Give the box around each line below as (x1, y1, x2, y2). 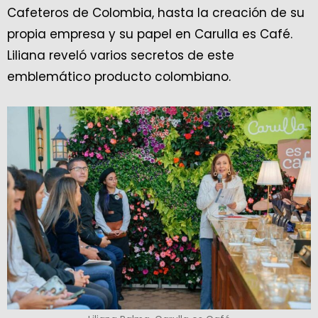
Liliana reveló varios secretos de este (7, 47, 234, 65)
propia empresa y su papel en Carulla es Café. (7, 26, 292, 43)
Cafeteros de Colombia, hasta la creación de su (7, 4, 305, 22)
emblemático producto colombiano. (7, 68, 231, 86)
